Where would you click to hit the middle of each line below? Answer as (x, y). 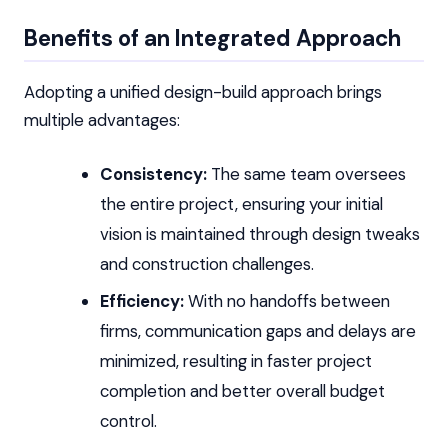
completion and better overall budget (242, 390)
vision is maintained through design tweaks (259, 233)
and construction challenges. (206, 263)
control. (128, 420)
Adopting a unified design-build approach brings (203, 91)
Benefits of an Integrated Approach (212, 39)
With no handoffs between (286, 300)
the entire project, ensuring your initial (241, 203)
